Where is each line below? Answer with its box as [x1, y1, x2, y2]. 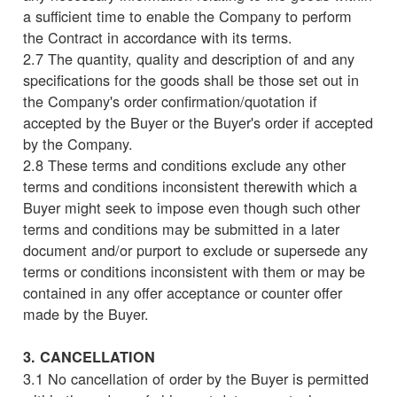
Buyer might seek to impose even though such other [23, 196, 360, 218]
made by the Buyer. [23, 302, 153, 324]
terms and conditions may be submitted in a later [23, 217, 339, 239]
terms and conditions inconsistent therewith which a [23, 175, 357, 197]
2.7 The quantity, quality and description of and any [23, 47, 354, 69]
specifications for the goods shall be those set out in [23, 68, 359, 90]
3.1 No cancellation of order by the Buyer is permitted [23, 367, 369, 389]
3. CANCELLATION [23, 346, 155, 367]
